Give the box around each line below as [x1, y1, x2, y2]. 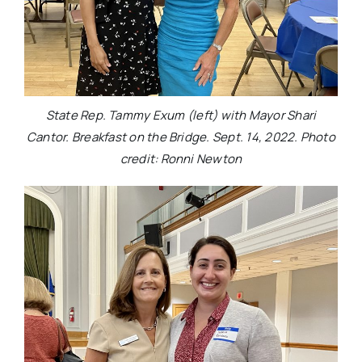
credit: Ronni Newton [120, 149, 242, 167]
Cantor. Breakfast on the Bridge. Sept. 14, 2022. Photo [27, 128, 335, 145]
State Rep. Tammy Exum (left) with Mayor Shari [45, 106, 317, 124]
